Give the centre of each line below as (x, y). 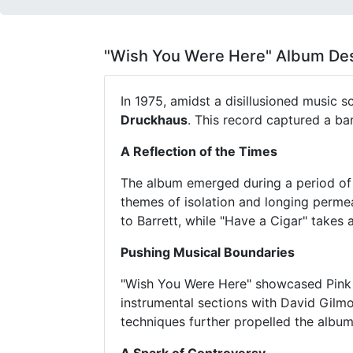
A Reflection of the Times (199, 151)
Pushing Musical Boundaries (208, 252)
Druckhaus (154, 120)
